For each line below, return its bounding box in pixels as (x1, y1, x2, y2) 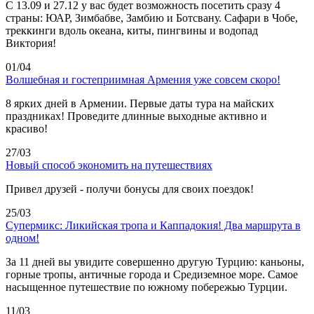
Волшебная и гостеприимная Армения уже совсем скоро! (6, 73, 280, 86)
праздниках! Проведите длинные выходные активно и (6, 109, 267, 122)
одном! (6, 231, 39, 244)
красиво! (6, 122, 48, 135)
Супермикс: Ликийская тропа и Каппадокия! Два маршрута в (6, 219, 301, 231)
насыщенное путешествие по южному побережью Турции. (6, 280, 287, 293)
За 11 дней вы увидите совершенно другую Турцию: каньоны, (6, 255, 304, 268)
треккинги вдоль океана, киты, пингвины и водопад (6, 24, 258, 36)
